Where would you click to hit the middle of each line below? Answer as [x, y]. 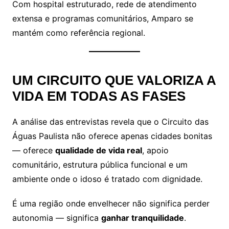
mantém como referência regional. [78, 32]
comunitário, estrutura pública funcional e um [100, 164]
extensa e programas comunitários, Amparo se [102, 18]
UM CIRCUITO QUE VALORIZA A [114, 80]
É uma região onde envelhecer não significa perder [111, 203]
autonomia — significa [56, 217]
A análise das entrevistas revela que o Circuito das [110, 121]
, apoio [155, 150]
